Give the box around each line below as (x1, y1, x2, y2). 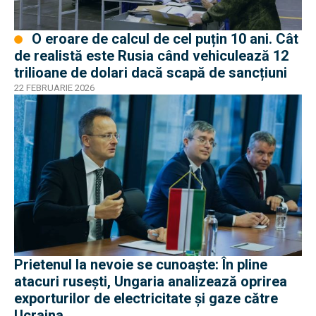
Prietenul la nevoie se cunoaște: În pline (14, 256, 267, 274)
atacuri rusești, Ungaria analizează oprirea (14, 273, 287, 291)
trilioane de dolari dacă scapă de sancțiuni (14, 63, 287, 81)
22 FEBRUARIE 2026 (14, 82, 95, 93)
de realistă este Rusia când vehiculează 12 (14, 47, 288, 64)
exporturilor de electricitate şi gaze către (14, 290, 278, 308)
